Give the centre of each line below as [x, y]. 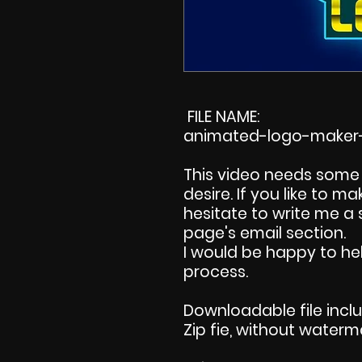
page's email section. [265, 233]
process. [216, 271]
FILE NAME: [221, 116]
